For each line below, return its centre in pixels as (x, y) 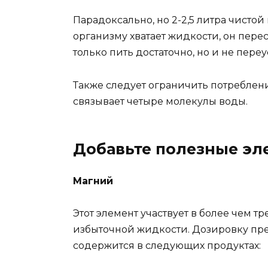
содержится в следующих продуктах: (167, 245)
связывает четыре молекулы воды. (160, 101)
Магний (93, 181)
